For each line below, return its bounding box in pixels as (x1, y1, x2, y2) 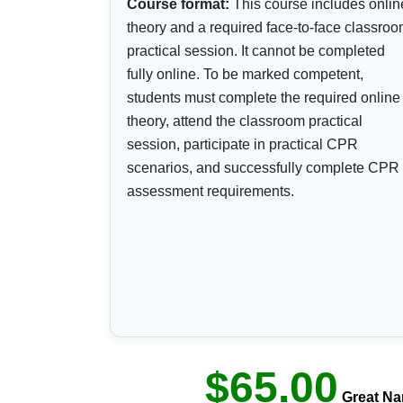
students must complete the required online (127, 90, 400, 106)
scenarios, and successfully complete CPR (127, 160, 399, 176)
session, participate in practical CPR (127, 137, 358, 153)
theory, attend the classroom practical (127, 113, 363, 130)
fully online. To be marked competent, (127, 67, 363, 83)
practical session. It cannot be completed (127, 43, 385, 59)
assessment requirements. (127, 184, 294, 200)
